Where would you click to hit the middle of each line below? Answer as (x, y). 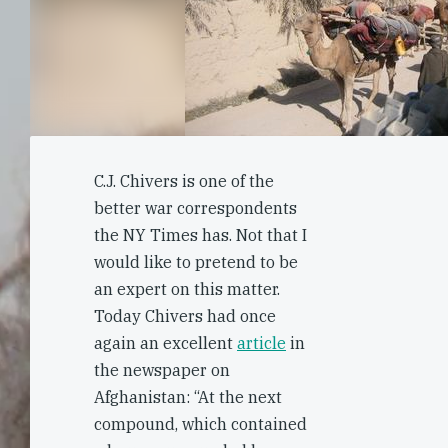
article (261, 343)
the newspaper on (162, 370)
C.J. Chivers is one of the (184, 181)
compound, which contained (200, 424)
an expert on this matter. (187, 289)
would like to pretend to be (196, 262)
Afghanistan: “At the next (188, 397)
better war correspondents (195, 208)
